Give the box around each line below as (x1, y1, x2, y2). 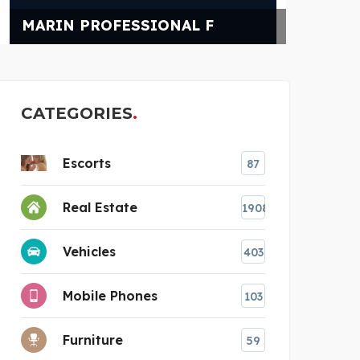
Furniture (63, 331, 123, 348)
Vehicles (63, 243, 116, 260)
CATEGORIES (21, 103, 133, 123)
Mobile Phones (63, 287, 157, 304)
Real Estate (63, 198, 137, 215)
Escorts (63, 154, 111, 171)
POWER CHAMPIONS (80, 15, 238, 35)
